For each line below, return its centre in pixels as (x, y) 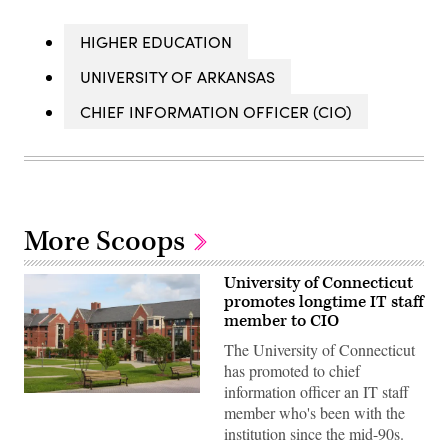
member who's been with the (314, 412)
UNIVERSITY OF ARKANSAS (177, 76)
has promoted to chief (292, 370)
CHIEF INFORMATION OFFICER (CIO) (216, 111)
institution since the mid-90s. (314, 433)
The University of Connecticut (319, 349)
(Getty (41, 398)
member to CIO (281, 320)
